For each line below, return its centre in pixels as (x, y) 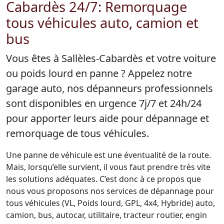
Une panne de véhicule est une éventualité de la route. (108, 155)
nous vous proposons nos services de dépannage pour (110, 191)
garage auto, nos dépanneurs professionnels (109, 88)
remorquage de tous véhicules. (77, 133)
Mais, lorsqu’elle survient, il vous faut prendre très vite (108, 167)
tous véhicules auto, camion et (102, 23)
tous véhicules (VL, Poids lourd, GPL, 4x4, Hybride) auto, (110, 203)
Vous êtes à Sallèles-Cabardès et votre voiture (111, 58)
